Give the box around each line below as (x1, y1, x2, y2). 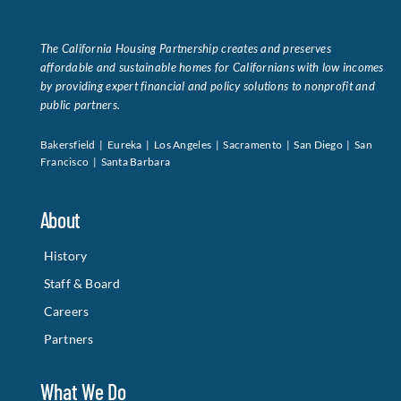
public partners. (39, 98, 121, 112)
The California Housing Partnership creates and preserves (39, 41, 331, 55)
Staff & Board (43, 276, 121, 291)
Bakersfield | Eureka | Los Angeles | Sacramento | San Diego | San (39, 138, 373, 151)
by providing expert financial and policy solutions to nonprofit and (39, 79, 375, 93)
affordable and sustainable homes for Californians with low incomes (39, 60, 384, 74)
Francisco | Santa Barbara (39, 155, 171, 168)
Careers (43, 303, 90, 319)
